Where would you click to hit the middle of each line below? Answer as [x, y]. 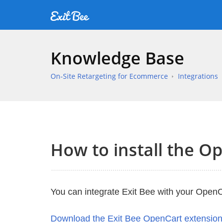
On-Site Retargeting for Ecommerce [109, 76]
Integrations [198, 76]
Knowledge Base [117, 58]
